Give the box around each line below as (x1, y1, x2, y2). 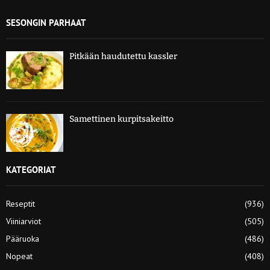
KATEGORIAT (6, 164, 56, 176)
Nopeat (6, 251, 33, 262)
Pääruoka (6, 233, 39, 245)
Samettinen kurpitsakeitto (69, 114, 174, 125)
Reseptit (6, 198, 35, 210)
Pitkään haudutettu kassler (69, 51, 177, 61)
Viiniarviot (6, 216, 41, 227)
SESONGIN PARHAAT (6, 16, 86, 28)
